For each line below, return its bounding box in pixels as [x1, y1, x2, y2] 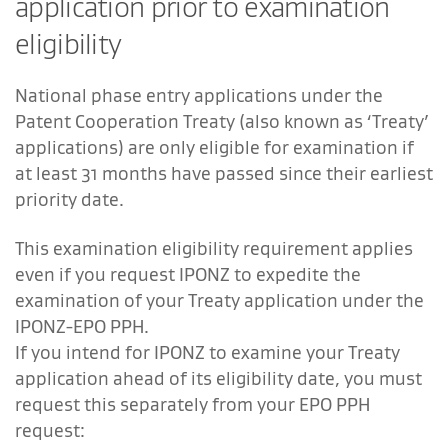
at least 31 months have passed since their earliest [15, 161, 433, 185]
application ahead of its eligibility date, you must [15, 366, 422, 390]
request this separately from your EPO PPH [15, 392, 370, 416]
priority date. [15, 187, 124, 211]
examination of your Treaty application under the [15, 288, 424, 312]
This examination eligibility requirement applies [15, 236, 413, 260]
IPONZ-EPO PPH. [15, 314, 153, 338]
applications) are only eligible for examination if [15, 135, 414, 159]
